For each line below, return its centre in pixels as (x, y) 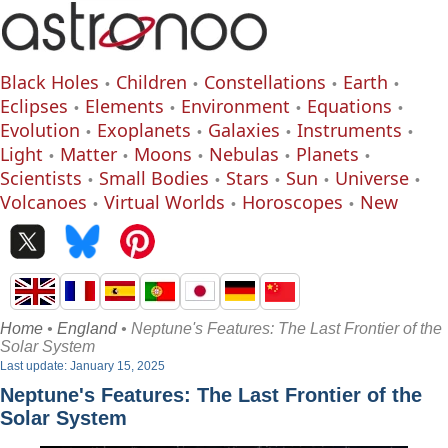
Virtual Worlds (164, 202)
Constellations (265, 82)
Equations (349, 106)
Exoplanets (144, 130)
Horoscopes (292, 202)
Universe (372, 178)
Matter (88, 154)
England (87, 328)
